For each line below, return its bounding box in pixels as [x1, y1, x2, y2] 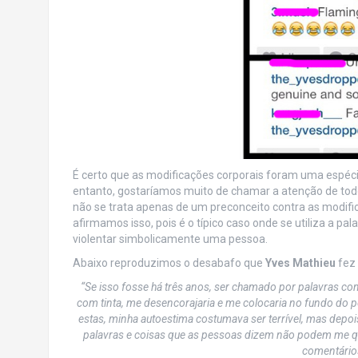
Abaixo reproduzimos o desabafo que [72, 257, 265, 269]
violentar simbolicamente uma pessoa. [72, 233, 268, 245]
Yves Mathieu [265, 257, 338, 269]
